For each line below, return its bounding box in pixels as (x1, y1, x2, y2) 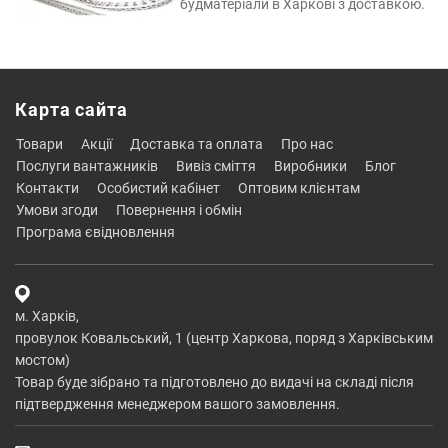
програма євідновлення (26, 223, 175, 240)
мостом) (15, 351, 70, 368)
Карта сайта (15, 98, 128, 120)
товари (23, 135, 63, 152)
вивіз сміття (185, 157, 256, 174)
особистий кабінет (107, 179, 220, 196)
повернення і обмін (126, 201, 242, 218)
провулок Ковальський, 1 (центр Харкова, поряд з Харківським (15, 329, 433, 346)
